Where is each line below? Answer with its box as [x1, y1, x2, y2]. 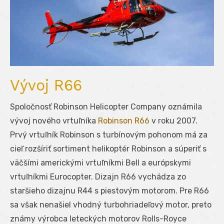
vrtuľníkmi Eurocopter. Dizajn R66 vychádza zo [10, 171, 186, 181]
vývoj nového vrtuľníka [10, 115, 98, 125]
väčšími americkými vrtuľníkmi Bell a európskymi [10, 157, 191, 167]
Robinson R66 [98, 115, 149, 125]
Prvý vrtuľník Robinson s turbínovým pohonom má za [10, 129, 207, 139]
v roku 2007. [149, 115, 197, 125]
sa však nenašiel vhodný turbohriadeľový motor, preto [10, 199, 211, 209]
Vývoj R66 [10, 76, 82, 94]
